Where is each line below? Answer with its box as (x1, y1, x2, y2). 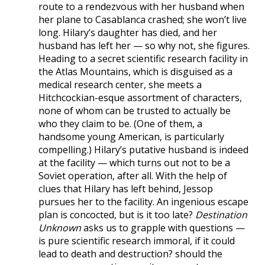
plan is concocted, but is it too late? (38, 208, 195, 221)
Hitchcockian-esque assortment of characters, (38, 91, 242, 104)
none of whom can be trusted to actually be (38, 104, 231, 117)
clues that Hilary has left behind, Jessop (38, 182, 213, 195)
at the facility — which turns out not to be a (38, 156, 230, 169)
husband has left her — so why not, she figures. (38, 38, 250, 52)
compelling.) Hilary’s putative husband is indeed (38, 143, 248, 156)
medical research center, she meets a (38, 77, 202, 91)
